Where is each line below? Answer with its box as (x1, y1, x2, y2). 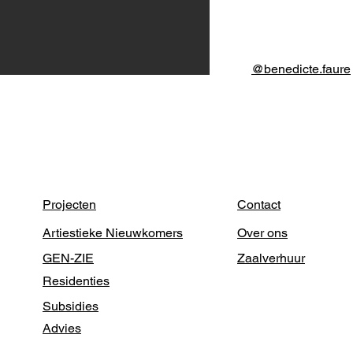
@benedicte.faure (251, 61, 351, 76)
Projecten (43, 197, 96, 212)
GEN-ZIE (43, 251, 94, 266)
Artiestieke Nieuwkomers (43, 225, 183, 240)
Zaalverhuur (237, 251, 305, 266)
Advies (43, 321, 81, 336)
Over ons (237, 225, 288, 240)
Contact (237, 197, 281, 212)
